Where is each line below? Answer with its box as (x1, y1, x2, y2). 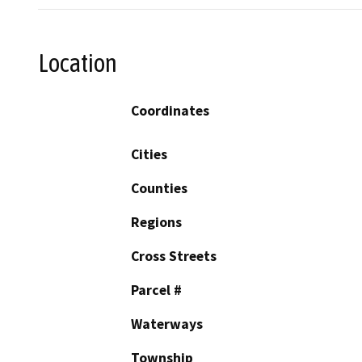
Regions (131, 213, 182, 231)
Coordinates (131, 101, 209, 120)
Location (38, 48, 117, 78)
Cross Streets (131, 246, 217, 265)
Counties (131, 179, 187, 197)
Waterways (131, 314, 203, 333)
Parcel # (131, 280, 182, 299)
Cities (131, 145, 167, 163)
